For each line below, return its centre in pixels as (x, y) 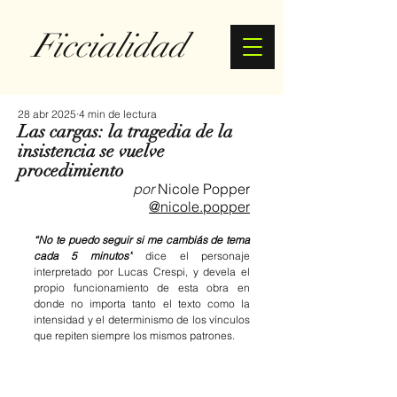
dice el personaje (198, 256)
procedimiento (71, 171)
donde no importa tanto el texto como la (142, 304)
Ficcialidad (109, 46)
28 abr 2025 (47, 114)
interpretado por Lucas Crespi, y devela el (142, 272)
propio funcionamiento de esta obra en (142, 288)
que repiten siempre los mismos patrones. (134, 335)
